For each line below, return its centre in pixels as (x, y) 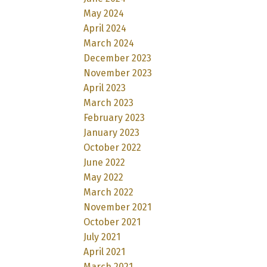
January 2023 (112, 132)
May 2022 (104, 177)
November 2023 (118, 73)
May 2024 (104, 13)
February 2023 (114, 117)
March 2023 (109, 103)
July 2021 (102, 237)
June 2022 (105, 162)
